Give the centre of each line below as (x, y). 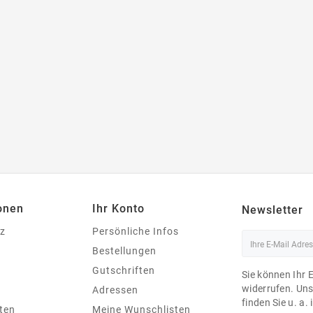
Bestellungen (124, 251)
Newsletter (272, 210)
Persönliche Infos (136, 232)
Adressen (115, 290)
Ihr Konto (118, 209)
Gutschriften (124, 271)
